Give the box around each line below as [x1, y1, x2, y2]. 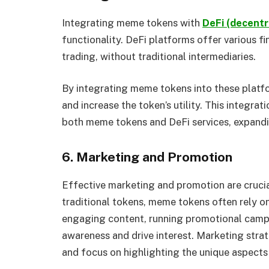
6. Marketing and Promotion [62, 150, 232, 165]
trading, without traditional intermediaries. [62, 50, 256, 62]
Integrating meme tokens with [62, 16, 202, 29]
